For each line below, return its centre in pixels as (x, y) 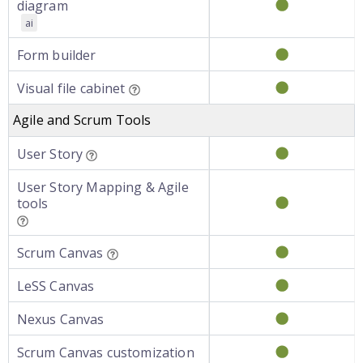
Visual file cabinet (71, 88)
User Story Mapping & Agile (102, 187)
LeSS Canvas (56, 286)
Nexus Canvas (60, 319)
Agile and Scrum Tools (82, 120)
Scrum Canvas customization (105, 352)
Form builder (56, 55)
